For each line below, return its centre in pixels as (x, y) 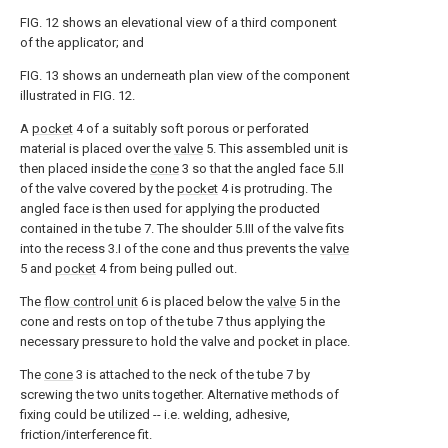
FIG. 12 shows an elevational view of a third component (178, 22)
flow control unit (91, 301)
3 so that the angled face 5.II (261, 168)
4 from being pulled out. (166, 268)
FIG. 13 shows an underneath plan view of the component (185, 75)
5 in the (318, 301)
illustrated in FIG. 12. (77, 95)
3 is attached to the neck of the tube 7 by (191, 374)
